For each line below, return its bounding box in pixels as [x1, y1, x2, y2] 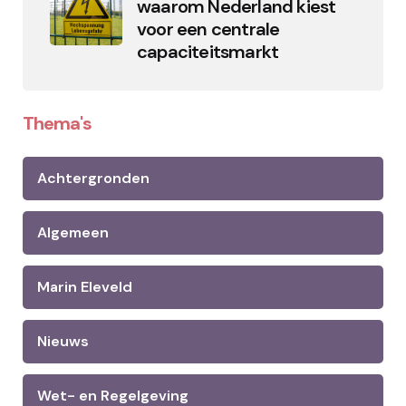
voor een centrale [137, 17, 280, 41]
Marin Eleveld [37, 277, 132, 296]
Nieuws [37, 332, 89, 351]
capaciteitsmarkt [137, 40, 279, 63]
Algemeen [37, 223, 109, 242]
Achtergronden [37, 169, 150, 188]
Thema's [23, 111, 92, 135]
